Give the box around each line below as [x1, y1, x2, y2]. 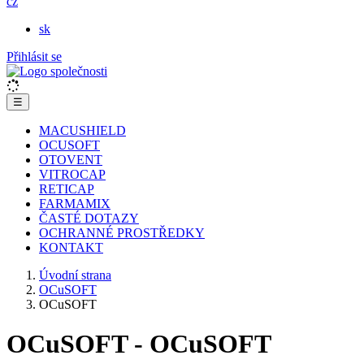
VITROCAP [39, 167, 106, 181]
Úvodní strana [39, 268, 111, 282]
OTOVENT [39, 153, 102, 167]
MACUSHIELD [39, 123, 126, 137]
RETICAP [39, 182, 94, 196]
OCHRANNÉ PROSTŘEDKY [39, 226, 205, 240]
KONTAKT [39, 240, 103, 254]
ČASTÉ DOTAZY [39, 211, 139, 225]
